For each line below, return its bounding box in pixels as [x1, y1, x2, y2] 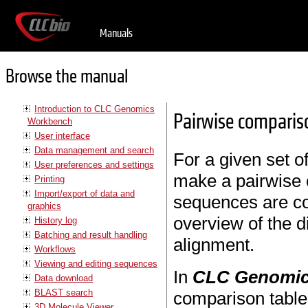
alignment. [173, 234, 255, 255]
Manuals [100, 26, 133, 41]
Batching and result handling [34, 229, 147, 240]
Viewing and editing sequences [34, 258, 157, 269]
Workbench [27, 115, 72, 126]
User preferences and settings [34, 159, 154, 170]
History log [34, 214, 77, 225]
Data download [34, 272, 93, 283]
